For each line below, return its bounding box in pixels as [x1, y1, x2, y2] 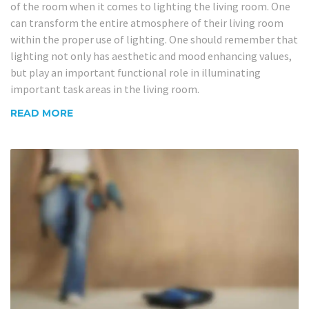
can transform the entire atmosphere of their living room [10, 15, 283, 30]
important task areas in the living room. [10, 81, 199, 96]
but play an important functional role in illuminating [10, 65, 261, 79]
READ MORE [10, 107, 73, 120]
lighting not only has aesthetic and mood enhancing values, [10, 48, 292, 63]
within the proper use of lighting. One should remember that [10, 32, 298, 46]
